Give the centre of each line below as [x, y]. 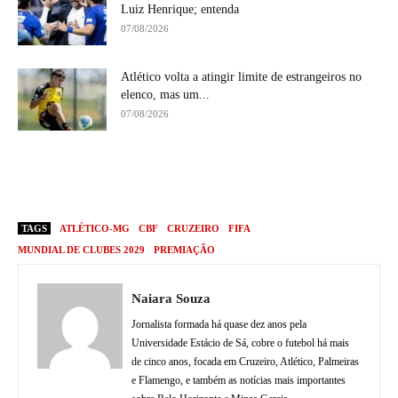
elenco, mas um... [165, 94]
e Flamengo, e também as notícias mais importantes [239, 380]
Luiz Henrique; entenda [180, 9]
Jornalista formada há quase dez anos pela [219, 324]
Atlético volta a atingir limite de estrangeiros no [241, 76]
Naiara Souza [171, 298]
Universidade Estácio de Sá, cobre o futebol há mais [240, 342]
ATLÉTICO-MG [95, 228]
